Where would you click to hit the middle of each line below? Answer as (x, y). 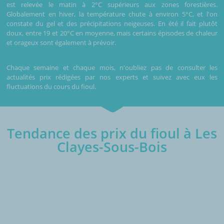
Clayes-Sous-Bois (112, 146)
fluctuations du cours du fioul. (51, 86)
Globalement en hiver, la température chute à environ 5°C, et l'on (112, 14)
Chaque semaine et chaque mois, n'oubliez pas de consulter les (112, 67)
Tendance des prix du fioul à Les (112, 133)
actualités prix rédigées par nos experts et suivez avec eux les (112, 77)
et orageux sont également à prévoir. (61, 42)
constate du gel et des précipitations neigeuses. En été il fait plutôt (112, 23)
